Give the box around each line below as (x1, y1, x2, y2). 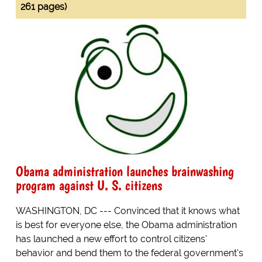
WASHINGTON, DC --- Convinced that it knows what (15, 205, 240, 216)
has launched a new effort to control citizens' (15, 233, 207, 244)
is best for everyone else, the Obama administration (15, 219, 237, 230)
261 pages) (20, 1, 67, 13)
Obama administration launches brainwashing (15, 162, 234, 180)
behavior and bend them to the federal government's (15, 247, 243, 258)
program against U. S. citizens (15, 176, 162, 194)
